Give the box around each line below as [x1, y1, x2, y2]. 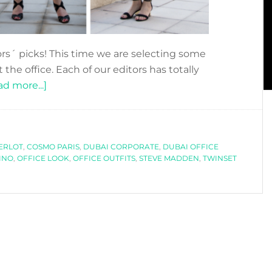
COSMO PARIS [27, 142, 80, 151]
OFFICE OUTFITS [73, 154, 135, 163]
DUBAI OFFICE [163, 142, 219, 151]
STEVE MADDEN [139, 154, 199, 163]
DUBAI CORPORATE [83, 142, 159, 151]
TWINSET [203, 154, 237, 163]
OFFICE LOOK [17, 154, 69, 163]
